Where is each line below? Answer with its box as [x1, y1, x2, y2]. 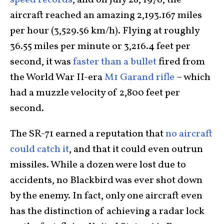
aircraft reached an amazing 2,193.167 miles [10, 8, 202, 22]
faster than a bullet [73, 55, 156, 69]
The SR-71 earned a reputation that [10, 127, 165, 141]
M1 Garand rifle [104, 70, 174, 84]
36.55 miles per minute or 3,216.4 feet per [10, 39, 190, 53]
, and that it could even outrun [69, 142, 203, 156]
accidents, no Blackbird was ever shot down [10, 173, 202, 187]
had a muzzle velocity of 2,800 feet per [10, 86, 180, 100]
